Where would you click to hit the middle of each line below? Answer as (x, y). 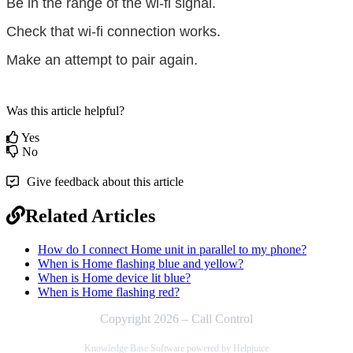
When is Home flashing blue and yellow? (141, 263)
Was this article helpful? (65, 110)
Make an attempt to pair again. (102, 59)
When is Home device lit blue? (114, 277)
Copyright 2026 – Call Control (176, 318)
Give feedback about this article (105, 181)
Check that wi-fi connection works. (113, 31)
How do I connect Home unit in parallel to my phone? (172, 249)
